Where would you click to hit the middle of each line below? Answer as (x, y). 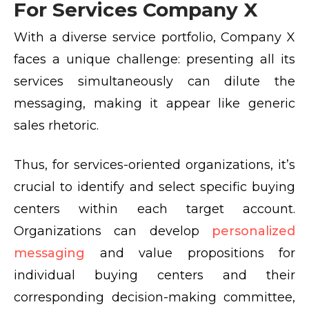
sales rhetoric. (58, 126)
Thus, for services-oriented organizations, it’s (154, 165)
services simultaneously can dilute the (154, 82)
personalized (247, 231)
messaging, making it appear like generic (154, 104)
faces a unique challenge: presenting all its (154, 60)
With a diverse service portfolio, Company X (154, 38)
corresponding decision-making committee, (154, 298)
